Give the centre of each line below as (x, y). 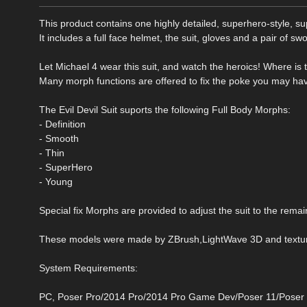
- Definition (62, 124)
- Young (56, 181)
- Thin (52, 152)
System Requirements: (88, 268)
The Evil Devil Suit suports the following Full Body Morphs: (165, 109)
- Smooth (59, 138)
